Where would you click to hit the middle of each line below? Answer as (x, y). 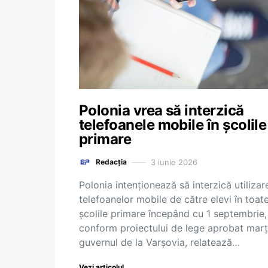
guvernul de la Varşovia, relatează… (159, 242)
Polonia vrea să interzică (162, 110)
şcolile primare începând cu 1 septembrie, (173, 214)
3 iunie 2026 (174, 162)
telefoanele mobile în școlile (173, 125)
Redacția (111, 162)
